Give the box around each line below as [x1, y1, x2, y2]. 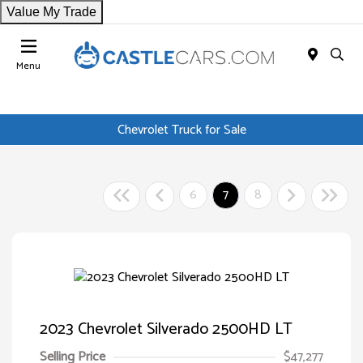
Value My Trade [6, 5, 96, 19]
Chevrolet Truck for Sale [117, 118, 246, 141]
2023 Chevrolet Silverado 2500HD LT [40, 316, 293, 344]
